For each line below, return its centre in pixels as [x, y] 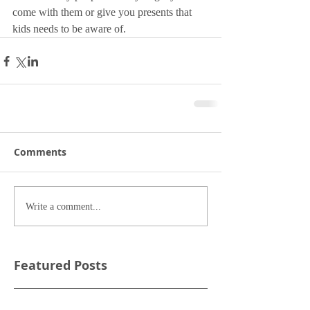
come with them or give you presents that [103, 12]
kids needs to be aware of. [71, 29]
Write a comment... [63, 206]
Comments [40, 152]
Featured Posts [61, 266]
